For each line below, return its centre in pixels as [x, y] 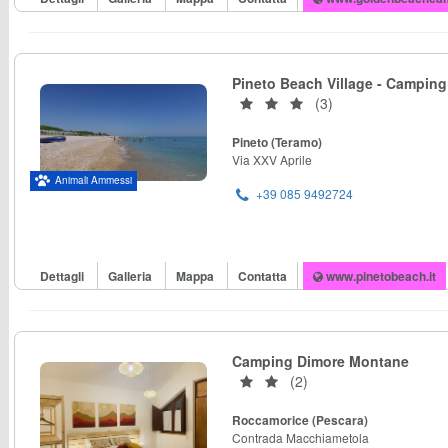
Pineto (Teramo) [277, 142]
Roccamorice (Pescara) [300, 420]
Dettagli [63, 276]
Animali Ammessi [93, 180]
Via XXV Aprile [272, 159]
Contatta [262, 276]
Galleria [131, 276]
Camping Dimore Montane [320, 361]
